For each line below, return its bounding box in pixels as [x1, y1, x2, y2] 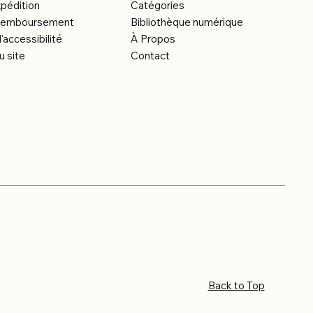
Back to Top [208, 278, 265, 292]
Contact [130, 49, 170, 63]
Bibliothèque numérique [130, 15, 243, 29]
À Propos [130, 32, 175, 46]
